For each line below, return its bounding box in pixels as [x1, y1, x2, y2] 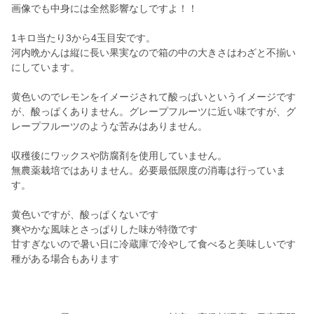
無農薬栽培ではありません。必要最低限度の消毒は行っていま [11, 165, 286, 177]
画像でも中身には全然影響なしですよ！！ [11, 3, 198, 15]
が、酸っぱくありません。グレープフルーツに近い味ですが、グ [11, 106, 296, 118]
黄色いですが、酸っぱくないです [11, 209, 158, 221]
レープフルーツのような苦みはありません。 [11, 121, 207, 132]
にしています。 [11, 62, 80, 74]
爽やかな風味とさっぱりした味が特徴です [11, 224, 198, 235]
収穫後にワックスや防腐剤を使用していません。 [11, 150, 227, 162]
